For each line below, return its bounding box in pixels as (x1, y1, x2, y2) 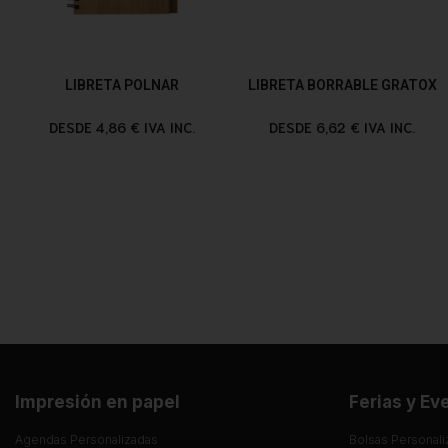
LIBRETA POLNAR (65, 76, 180, 93)
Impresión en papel (15, 391, 180, 412)
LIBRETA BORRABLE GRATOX (247, 76, 437, 93)
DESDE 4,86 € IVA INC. (49, 117, 196, 136)
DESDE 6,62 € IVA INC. (269, 117, 416, 136)
